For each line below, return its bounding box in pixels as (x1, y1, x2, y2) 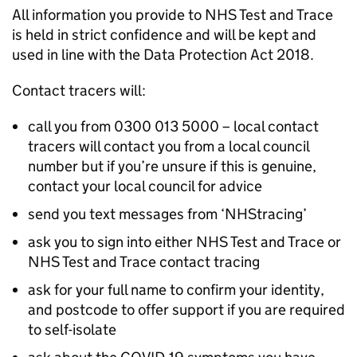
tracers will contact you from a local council (28, 137, 309, 155)
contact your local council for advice (28, 177, 262, 195)
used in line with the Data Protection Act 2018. (12, 45, 314, 64)
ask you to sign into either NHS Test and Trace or (28, 233, 341, 251)
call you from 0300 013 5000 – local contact (28, 117, 319, 135)
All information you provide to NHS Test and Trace (12, 6, 333, 24)
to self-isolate (28, 320, 116, 339)
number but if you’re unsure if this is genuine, (28, 157, 316, 175)
